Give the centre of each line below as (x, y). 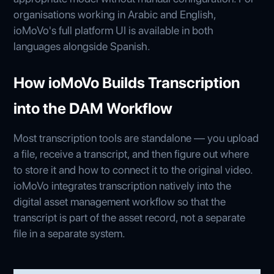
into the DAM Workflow (93, 108)
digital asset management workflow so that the (120, 201)
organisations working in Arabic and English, (115, 14)
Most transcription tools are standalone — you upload (136, 138)
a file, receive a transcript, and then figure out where (131, 154)
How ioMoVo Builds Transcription (127, 82)
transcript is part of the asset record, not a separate (130, 217)
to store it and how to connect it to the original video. (133, 169)
